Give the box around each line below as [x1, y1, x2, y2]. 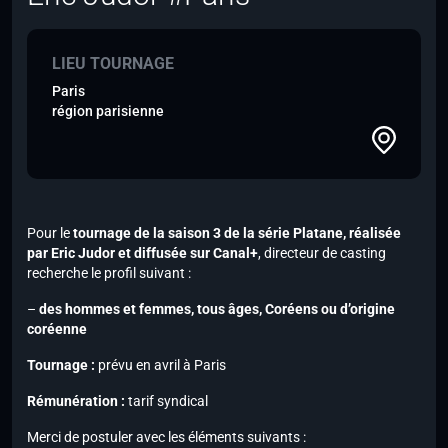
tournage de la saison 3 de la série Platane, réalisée [73, 225, 401, 242]
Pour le [27, 225, 73, 242]
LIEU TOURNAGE [52, 54, 174, 74]
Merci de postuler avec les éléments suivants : [27, 429, 306, 446]
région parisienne [52, 103, 164, 120]
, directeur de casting [258, 245, 386, 262]
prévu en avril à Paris [95, 357, 226, 374]
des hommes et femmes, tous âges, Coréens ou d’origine [39, 301, 395, 318]
